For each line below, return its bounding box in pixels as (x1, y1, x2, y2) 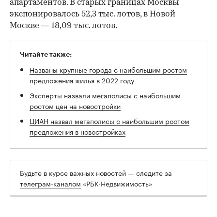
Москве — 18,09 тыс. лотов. (10, 21, 117, 30)
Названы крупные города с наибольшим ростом (30, 63, 187, 75)
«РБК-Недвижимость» (81, 177, 152, 188)
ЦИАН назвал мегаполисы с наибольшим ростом (30, 115, 189, 126)
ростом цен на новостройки (30, 100, 121, 111)
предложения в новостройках (30, 125, 125, 137)
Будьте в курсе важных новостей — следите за (20, 167, 172, 178)
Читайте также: (20, 50, 72, 58)
